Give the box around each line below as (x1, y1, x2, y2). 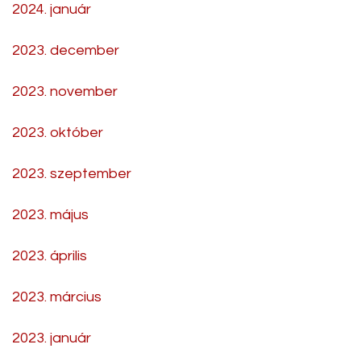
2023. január (12, 330, 91, 346)
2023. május (12, 206, 89, 222)
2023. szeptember (12, 165, 131, 181)
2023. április (12, 247, 87, 263)
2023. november (12, 83, 118, 99)
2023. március (12, 288, 102, 305)
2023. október (12, 124, 103, 140)
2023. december (12, 42, 119, 58)
